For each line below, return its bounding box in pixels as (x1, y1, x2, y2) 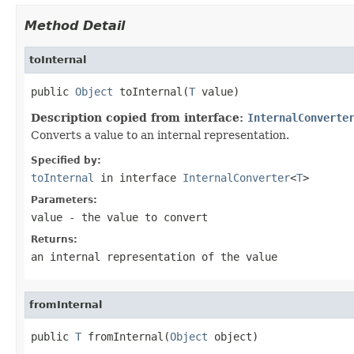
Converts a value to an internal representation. (31, 128, 289, 141)
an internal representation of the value (31, 250, 277, 263)
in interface (94, 171, 183, 184)
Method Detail (24, 17, 125, 33)
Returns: (31, 233, 77, 245)
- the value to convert (62, 210, 208, 224)
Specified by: (31, 154, 101, 166)
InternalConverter (183, 171, 290, 184)
